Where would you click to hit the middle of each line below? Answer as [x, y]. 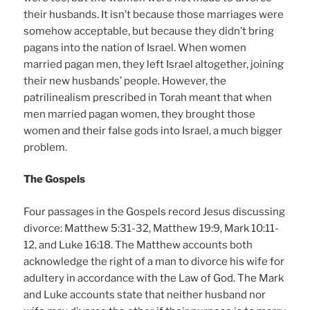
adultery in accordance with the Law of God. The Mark [154, 278]
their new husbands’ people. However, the [125, 81]
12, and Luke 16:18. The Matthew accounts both [138, 245]
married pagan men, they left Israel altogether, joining [154, 64]
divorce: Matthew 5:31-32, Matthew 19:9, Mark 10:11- [152, 228]
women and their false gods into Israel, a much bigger [153, 130]
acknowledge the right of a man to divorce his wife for [154, 261]
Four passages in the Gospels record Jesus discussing [155, 211]
